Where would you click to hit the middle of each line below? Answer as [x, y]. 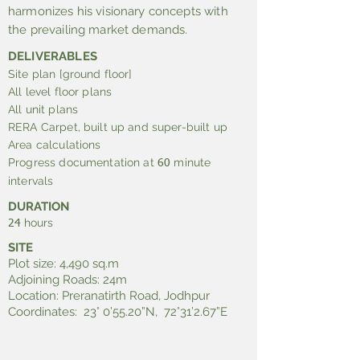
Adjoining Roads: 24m [67, 280]
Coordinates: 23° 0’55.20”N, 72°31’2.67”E [118, 312]
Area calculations [55, 145]
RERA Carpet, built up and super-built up [118, 127]
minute [191, 162]
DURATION [40, 207]
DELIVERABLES [54, 56]
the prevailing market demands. [98, 30]
